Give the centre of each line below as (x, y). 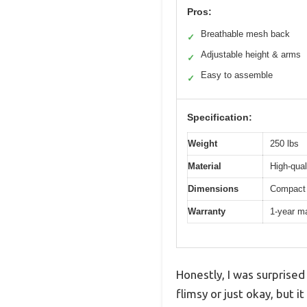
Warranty (207, 212)
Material (205, 167)
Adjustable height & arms (251, 55)
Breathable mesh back (245, 34)
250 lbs (284, 144)
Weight (202, 144)
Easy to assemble (237, 75)
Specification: (220, 118)
